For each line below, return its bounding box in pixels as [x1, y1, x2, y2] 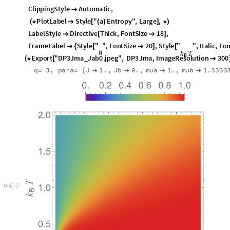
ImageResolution [156, 55, 209, 65]
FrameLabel [28, 40, 65, 49]
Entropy [107, 12, 132, 22]
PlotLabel [36, 12, 67, 22]
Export [31, 55, 53, 65]
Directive [70, 25, 98, 34]
